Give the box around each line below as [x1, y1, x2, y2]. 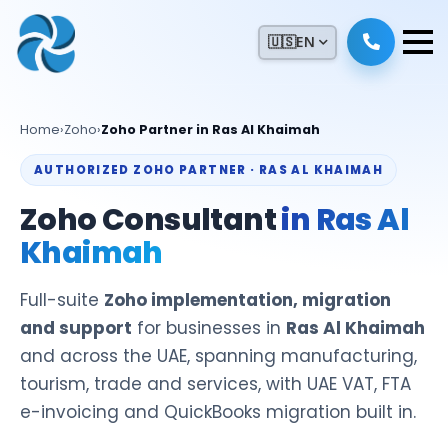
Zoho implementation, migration [104, 288, 391, 312]
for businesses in [132, 316, 286, 340]
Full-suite [20, 288, 104, 312]
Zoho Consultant [20, 199, 282, 241]
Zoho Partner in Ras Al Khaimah [101, 121, 320, 138]
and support [20, 316, 132, 340]
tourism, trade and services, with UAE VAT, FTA [20, 372, 411, 396]
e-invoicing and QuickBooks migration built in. [20, 400, 416, 424]
